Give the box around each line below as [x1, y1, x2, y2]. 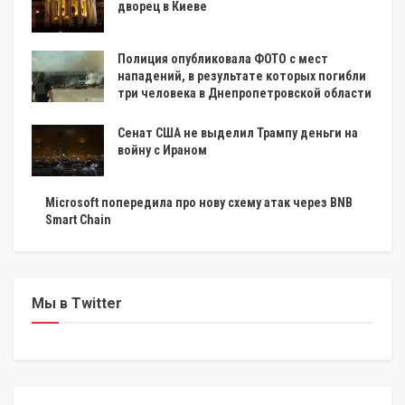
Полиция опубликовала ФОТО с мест [118, 51, 328, 66]
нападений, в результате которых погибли [118, 68, 366, 83]
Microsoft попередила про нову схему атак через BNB [45, 195, 353, 211]
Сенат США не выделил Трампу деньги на [118, 125, 358, 140]
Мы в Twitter [32, 295, 122, 313]
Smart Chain [45, 212, 114, 228]
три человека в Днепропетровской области [118, 85, 372, 100]
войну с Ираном [118, 142, 207, 157]
